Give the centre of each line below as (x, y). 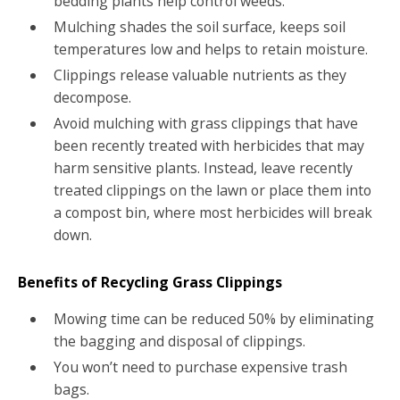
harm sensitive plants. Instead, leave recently (203, 168)
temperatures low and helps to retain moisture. (212, 50)
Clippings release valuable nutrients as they (200, 75)
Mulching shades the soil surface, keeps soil (199, 27)
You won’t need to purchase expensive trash (200, 367)
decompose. (92, 98)
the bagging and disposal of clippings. (179, 342)
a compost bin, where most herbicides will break (212, 213)
